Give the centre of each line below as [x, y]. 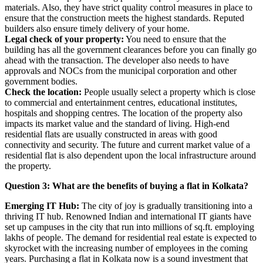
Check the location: [43, 92]
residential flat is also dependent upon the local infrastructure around [130, 155]
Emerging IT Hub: [42, 205]
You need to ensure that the [175, 39]
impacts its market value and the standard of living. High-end [117, 123]
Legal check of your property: [64, 39]
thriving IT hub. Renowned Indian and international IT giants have [128, 216]
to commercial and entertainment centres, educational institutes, [121, 102]
